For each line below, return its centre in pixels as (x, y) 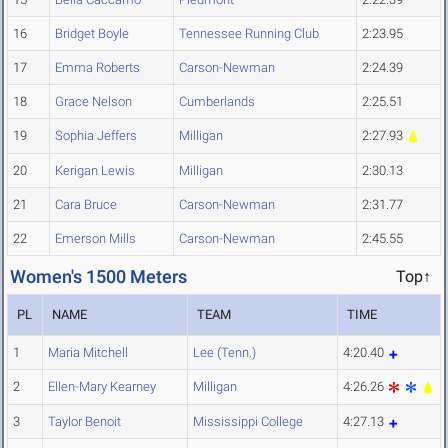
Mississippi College (248, 422)
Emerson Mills (95, 239)
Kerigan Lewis (95, 171)
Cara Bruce (86, 205)
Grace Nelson (93, 102)
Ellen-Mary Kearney (102, 387)
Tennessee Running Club (249, 34)
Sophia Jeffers (96, 136)
